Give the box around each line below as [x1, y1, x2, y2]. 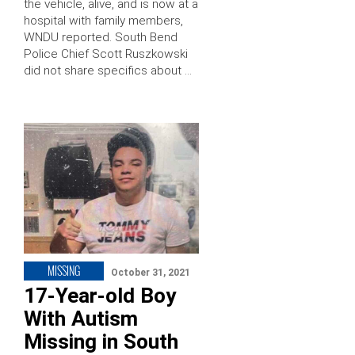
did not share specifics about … [24, 63, 192, 78]
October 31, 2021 [111, 267, 190, 279]
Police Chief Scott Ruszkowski [24, 46, 188, 61]
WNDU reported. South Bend [24, 29, 177, 44]
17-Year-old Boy [24, 284, 176, 308]
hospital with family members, [24, 13, 183, 28]
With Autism [24, 307, 138, 331]
